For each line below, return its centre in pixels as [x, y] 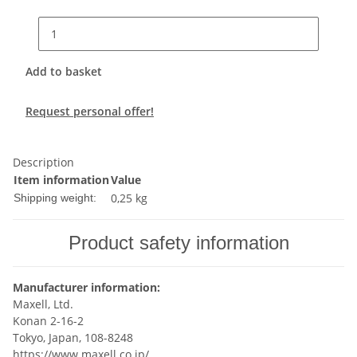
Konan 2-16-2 [48, 321]
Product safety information [178, 243]
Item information [61, 180]
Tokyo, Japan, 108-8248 [73, 338]
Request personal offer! [90, 112]
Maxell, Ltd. [43, 304]
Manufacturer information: [86, 288]
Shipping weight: [55, 198]
